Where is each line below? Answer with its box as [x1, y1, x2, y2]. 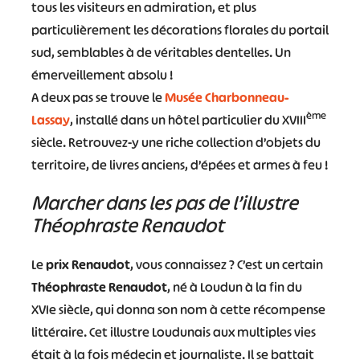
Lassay [31, 111, 70, 129]
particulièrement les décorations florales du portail [31, 21, 329, 39]
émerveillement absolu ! [31, 66, 173, 84]
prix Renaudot [45, 256, 130, 274]
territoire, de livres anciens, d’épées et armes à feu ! [31, 156, 328, 174]
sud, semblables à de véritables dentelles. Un [31, 43, 291, 62]
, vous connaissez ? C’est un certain [129, 256, 323, 274]
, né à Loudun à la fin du [166, 278, 302, 297]
